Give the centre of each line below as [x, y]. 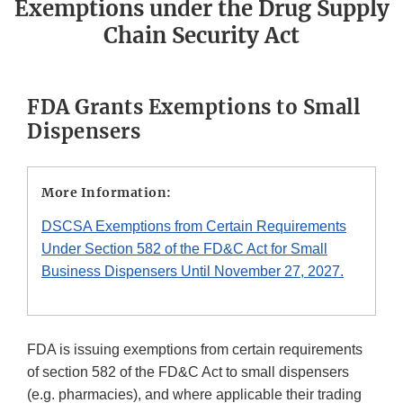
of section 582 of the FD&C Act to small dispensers [188, 372]
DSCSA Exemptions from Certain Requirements [194, 227]
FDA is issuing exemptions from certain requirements [195, 350]
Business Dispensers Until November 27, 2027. [193, 272]
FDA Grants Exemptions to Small [193, 107]
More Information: [107, 193]
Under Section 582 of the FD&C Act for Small [184, 249]
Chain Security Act [201, 36]
